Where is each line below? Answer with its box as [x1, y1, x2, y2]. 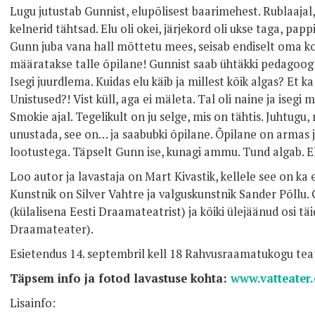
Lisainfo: [10, 295, 56, 311]
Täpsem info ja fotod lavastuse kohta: [10, 271, 231, 286]
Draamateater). [10, 221, 94, 237]
